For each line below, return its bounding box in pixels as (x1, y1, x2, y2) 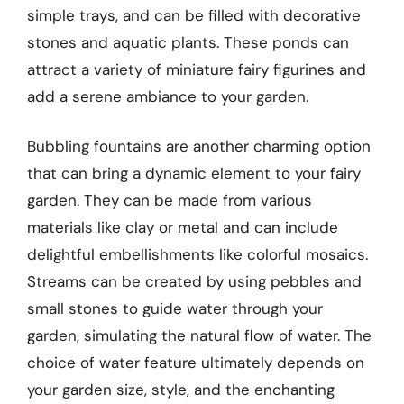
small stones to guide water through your (27, 298, 323, 319)
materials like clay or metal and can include (27, 217, 338, 238)
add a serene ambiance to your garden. (27, 86, 308, 106)
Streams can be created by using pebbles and (27, 271, 362, 292)
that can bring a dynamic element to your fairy (27, 163, 361, 184)
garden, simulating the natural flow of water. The (27, 326, 372, 346)
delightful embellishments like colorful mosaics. (27, 244, 368, 265)
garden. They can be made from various (27, 190, 312, 211)
